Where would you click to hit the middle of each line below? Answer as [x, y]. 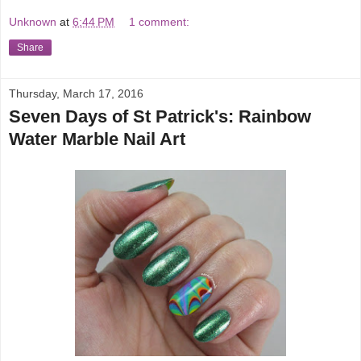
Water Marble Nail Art [97, 139]
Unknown [33, 22]
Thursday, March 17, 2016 [76, 94]
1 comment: [160, 22]
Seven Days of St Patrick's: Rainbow [160, 117]
